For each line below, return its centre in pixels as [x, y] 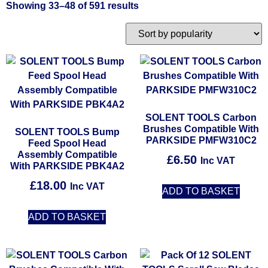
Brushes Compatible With [201, 129]
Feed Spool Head [67, 144]
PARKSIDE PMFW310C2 [201, 141]
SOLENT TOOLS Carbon [201, 118]
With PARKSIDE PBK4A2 [67, 166]
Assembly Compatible [67, 155]
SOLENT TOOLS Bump [67, 132]
